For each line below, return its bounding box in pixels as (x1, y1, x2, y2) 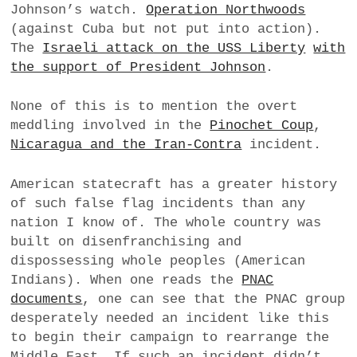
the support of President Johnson (10, 59, 266, 75)
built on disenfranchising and (10, 233, 242, 249)
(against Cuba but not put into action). (10, 21, 322, 37)
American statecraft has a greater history (10, 176, 338, 192)
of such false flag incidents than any (10, 195, 306, 211)
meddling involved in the (10, 118, 210, 134)
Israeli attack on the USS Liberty (42, 40, 306, 56)
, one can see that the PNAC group (82, 291, 346, 307)
